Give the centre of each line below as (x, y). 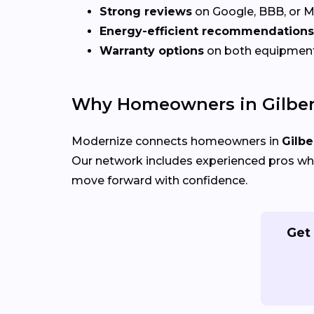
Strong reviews (146, 12)
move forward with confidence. (159, 181)
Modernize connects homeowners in (177, 142)
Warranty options (152, 51)
